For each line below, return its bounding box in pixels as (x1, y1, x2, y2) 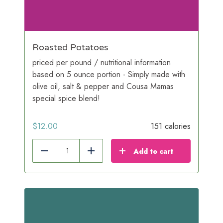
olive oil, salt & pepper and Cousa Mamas (32, 80, 174, 92)
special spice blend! (32, 92, 100, 104)
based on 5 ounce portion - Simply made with (32, 68, 185, 80)
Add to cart (133, 146, 173, 156)
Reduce (44, 150, 70, 162)
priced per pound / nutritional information (32, 56, 171, 68)
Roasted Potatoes (32, 41, 109, 53)
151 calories (151, 120, 191, 132)
